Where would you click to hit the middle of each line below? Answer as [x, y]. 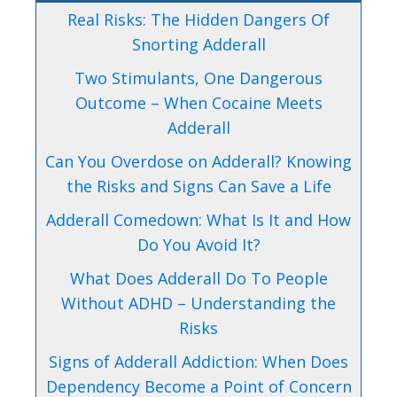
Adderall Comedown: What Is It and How [198, 219]
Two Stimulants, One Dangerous [198, 78]
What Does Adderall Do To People [198, 278]
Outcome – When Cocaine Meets [198, 102]
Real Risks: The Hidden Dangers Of [198, 19]
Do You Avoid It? [198, 244]
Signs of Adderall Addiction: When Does [198, 361]
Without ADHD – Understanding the [198, 303]
